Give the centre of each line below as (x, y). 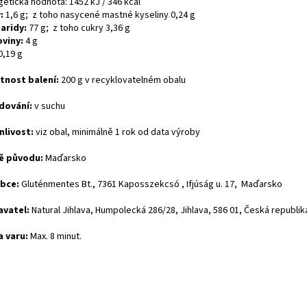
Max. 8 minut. (55, 237)
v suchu (49, 107)
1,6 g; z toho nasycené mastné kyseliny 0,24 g (99, 15)
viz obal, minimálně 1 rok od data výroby (117, 133)
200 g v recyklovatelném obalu (122, 81)
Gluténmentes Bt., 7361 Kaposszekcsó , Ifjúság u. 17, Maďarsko (151, 185)
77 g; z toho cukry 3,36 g (78, 28)
